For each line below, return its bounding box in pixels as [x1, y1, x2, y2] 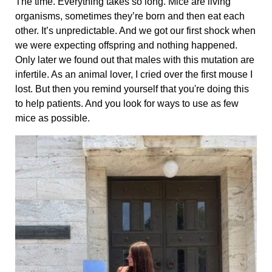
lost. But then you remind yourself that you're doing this [15, 84, 249, 95]
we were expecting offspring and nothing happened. [15, 40, 237, 51]
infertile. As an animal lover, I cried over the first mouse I [15, 69, 253, 80]
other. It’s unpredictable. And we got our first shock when [15, 25, 256, 36]
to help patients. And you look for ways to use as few [15, 98, 239, 109]
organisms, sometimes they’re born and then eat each [15, 11, 245, 22]
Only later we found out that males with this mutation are [15, 55, 254, 66]
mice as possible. [15, 113, 92, 124]
